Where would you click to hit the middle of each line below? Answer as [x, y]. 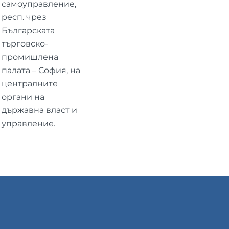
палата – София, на [41, 70]
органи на [23, 97]
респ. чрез [24, 17]
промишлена [30, 57]
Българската [28, 30]
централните [29, 83]
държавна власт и [39, 110]
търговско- [25, 43]
